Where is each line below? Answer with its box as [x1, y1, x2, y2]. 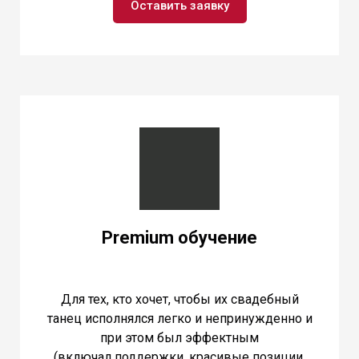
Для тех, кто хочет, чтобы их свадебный [60, 291, 299, 307]
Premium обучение [102, 227, 257, 248]
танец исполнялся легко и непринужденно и [46, 310, 313, 326]
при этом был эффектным [100, 329, 259, 345]
